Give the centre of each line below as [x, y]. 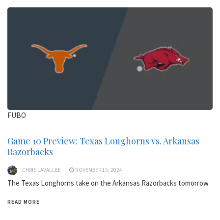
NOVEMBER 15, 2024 [99, 170]
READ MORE [24, 202]
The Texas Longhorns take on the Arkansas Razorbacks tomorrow [108, 183]
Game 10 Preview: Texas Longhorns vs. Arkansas [103, 141]
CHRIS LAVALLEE [41, 170]
